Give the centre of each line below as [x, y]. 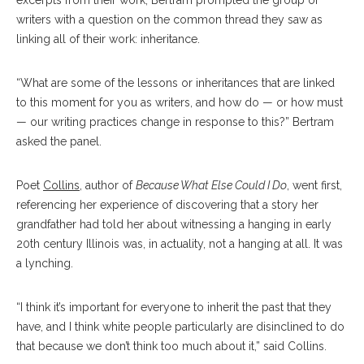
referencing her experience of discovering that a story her [167, 205]
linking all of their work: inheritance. [108, 39]
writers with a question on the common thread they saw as [169, 20]
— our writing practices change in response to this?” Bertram [175, 122]
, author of [108, 186]
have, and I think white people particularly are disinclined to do [180, 327]
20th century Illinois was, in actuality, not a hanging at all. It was [180, 244]
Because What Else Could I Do [211, 186]
